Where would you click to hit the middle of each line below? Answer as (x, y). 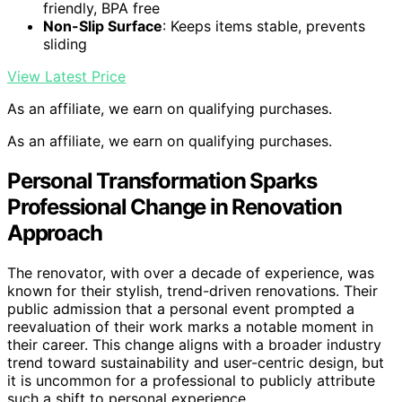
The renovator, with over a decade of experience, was (191, 273)
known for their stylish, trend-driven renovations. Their (192, 291)
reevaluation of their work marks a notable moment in (190, 327)
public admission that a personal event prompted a (181, 309)
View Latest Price (66, 77)
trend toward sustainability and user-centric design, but (196, 363)
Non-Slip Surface (103, 26)
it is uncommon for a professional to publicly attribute (191, 381)
